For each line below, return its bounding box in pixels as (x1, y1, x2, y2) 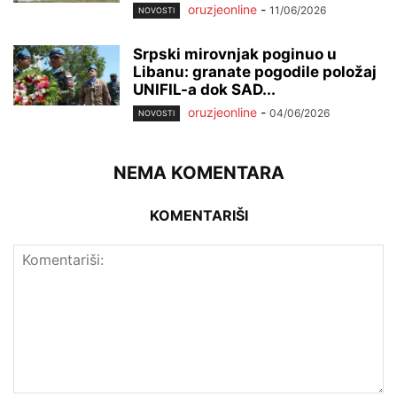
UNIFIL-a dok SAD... (133, 81, 276, 99)
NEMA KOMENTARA (113, 162, 284, 184)
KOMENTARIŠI (149, 206, 248, 225)
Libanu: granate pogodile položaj (133, 63, 377, 82)
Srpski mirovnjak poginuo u (133, 45, 337, 64)
